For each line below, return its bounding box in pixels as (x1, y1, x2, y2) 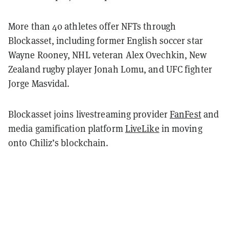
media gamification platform (8, 122, 125, 134)
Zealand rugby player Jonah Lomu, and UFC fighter (8, 63, 212, 75)
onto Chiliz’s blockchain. (8, 136, 109, 149)
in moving (159, 122, 202, 134)
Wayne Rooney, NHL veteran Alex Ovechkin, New (8, 49, 207, 61)
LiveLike (125, 122, 159, 134)
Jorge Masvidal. (8, 77, 70, 89)
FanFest (170, 108, 201, 120)
